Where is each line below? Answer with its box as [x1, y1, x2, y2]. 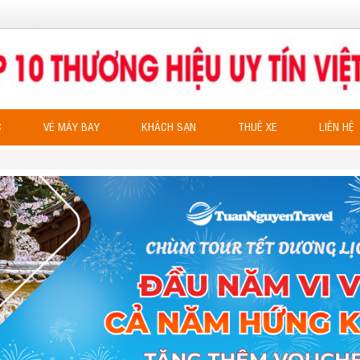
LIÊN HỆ [318, 118, 354, 134]
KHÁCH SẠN [141, 118, 196, 134]
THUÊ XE [237, 118, 277, 134]
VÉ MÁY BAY [43, 118, 100, 134]
